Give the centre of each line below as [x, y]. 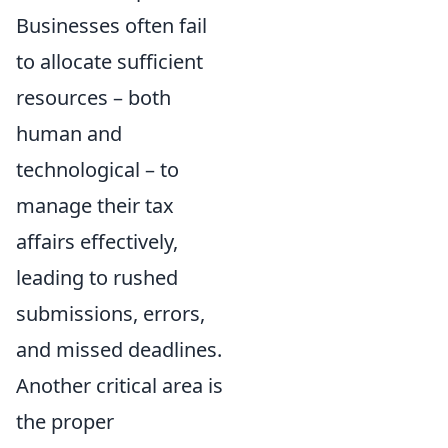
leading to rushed [97, 277]
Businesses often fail [111, 25]
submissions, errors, [110, 313]
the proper [65, 421]
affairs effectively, [97, 241]
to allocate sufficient [109, 61]
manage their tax [95, 205]
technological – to [97, 169]
